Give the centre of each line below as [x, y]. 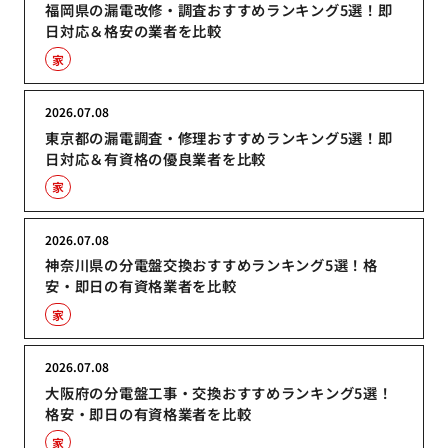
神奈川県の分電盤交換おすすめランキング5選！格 [211, 265]
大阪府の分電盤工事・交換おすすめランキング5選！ [219, 393]
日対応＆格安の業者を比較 [133, 31]
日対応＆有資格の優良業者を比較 [156, 158]
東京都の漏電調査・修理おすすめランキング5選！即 [219, 137]
